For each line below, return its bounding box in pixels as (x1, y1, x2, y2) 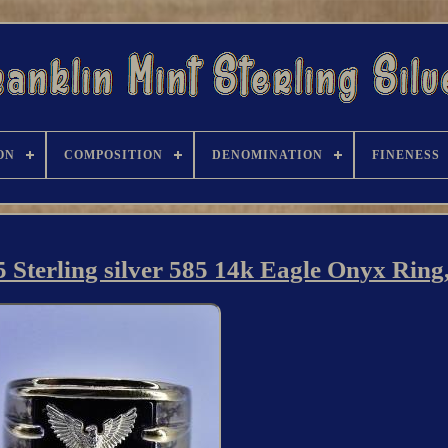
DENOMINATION (212, 148, 323, 162)
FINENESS (372, 148, 440, 162)
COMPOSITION (64, 148, 163, 162)
